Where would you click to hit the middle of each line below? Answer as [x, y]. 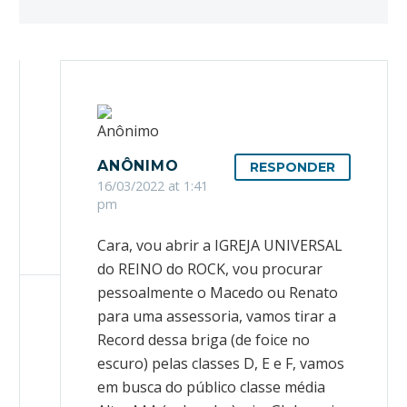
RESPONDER [293, 168]
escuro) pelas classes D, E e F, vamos [221, 364]
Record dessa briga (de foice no [203, 340]
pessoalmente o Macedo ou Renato [218, 293]
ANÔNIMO [138, 166]
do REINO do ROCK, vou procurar [210, 269]
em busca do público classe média [211, 387]
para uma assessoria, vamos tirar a [217, 317]
